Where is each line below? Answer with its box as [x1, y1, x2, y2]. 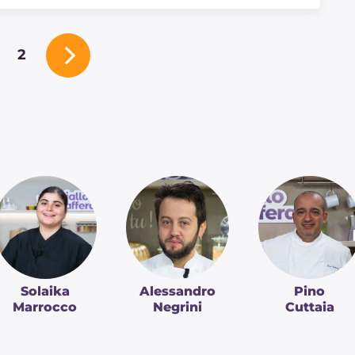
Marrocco [13, 299, 77, 315]
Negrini [152, 299, 202, 315]
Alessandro [139, 283, 216, 299]
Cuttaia [284, 299, 334, 315]
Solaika [20, 283, 70, 299]
